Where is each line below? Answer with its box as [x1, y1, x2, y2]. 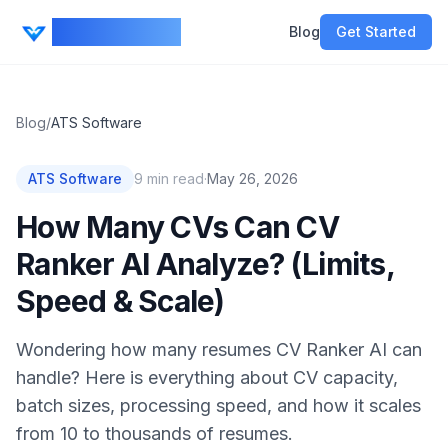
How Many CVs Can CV [16, 209, 339, 245]
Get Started [336, 23, 416, 40]
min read [143, 170, 204, 187]
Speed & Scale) [16, 283, 225, 319]
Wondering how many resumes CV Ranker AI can [16, 339, 422, 360]
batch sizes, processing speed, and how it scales [16, 395, 421, 416]
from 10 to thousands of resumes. [16, 423, 293, 444]
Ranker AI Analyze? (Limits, [16, 246, 394, 282]
